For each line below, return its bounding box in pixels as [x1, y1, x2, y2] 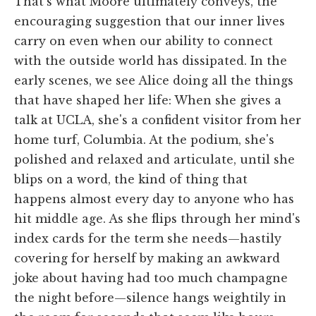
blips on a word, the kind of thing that [14, 171, 248, 186]
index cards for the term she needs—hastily [14, 231, 281, 245]
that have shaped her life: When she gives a [14, 92, 281, 107]
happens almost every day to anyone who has [14, 191, 294, 206]
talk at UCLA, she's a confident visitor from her [14, 112, 301, 127]
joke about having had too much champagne [14, 270, 288, 285]
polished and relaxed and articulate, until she [14, 152, 295, 166]
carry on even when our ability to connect [14, 33, 273, 48]
